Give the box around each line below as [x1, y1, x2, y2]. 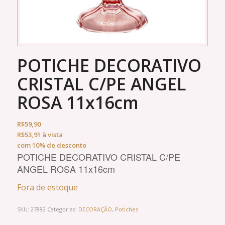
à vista [40, 130, 63, 139]
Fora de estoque [17, 182, 78, 193]
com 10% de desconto [17, 140, 86, 150]
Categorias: [47, 205, 78, 213]
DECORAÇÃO [78, 205, 112, 213]
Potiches [115, 205, 138, 213]
